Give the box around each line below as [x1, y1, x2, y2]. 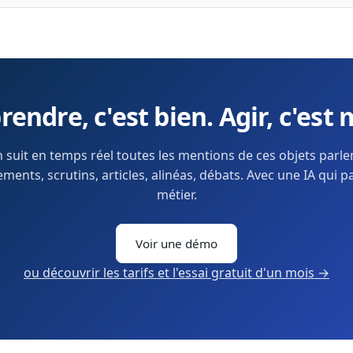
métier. [156, 186, 197, 204]
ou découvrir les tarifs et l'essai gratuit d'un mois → [24, 264, 329, 282]
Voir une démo [136, 236, 217, 252]
